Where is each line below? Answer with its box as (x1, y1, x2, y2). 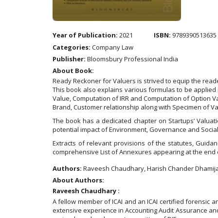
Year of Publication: (53, 31, 118, 39)
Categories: (53, 43, 91, 52)
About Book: (53, 66, 94, 75)
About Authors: (53, 176, 104, 184)
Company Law (91, 43, 133, 52)
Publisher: (53, 54, 86, 63)
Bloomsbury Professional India (86, 54, 178, 63)
